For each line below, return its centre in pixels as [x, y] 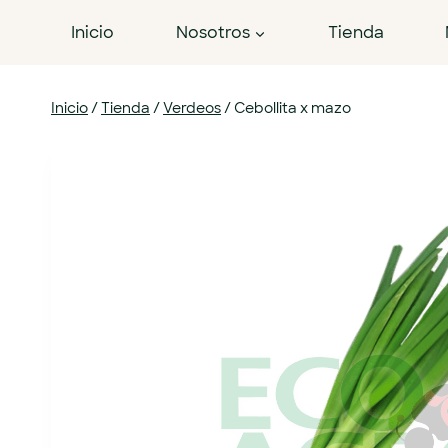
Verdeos [192, 108]
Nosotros [212, 32]
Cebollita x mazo [292, 108]
